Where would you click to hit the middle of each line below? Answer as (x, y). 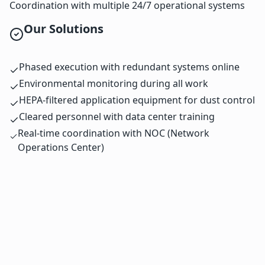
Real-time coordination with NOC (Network (113, 133)
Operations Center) (61, 148)
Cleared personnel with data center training (117, 117)
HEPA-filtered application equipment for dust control (137, 100)
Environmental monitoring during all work (114, 84)
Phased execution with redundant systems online (129, 67)
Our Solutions (64, 29)
